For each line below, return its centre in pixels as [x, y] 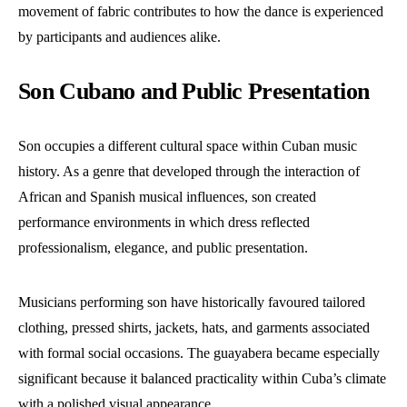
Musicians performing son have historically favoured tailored [192, 303]
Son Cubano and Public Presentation [194, 92]
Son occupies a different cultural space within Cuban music [188, 146]
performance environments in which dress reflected [164, 223]
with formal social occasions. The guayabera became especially [199, 353]
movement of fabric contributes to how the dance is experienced [201, 12]
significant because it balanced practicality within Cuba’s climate [202, 379]
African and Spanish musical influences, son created [167, 197]
